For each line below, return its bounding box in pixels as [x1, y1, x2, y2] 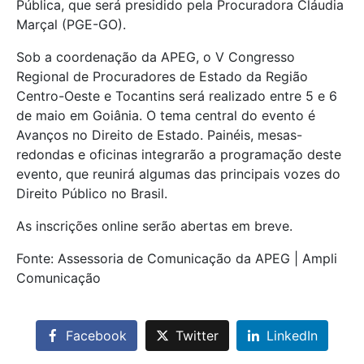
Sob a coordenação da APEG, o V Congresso [16, 48, 295, 65]
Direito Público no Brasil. [16, 184, 167, 201]
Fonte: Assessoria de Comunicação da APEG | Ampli [16, 249, 337, 266]
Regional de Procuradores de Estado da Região [16, 67, 308, 84]
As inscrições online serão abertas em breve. [16, 217, 292, 234]
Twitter [175, 327, 219, 344]
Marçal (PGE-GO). [16, 15, 126, 32]
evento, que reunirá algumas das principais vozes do [16, 165, 340, 182]
